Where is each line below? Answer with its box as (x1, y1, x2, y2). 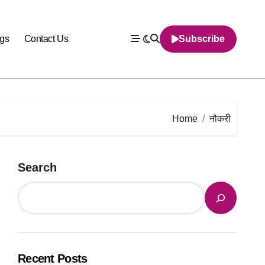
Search (18, 161, 57, 174)
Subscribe (179, 34, 225, 44)
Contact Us (24, 34, 69, 44)
